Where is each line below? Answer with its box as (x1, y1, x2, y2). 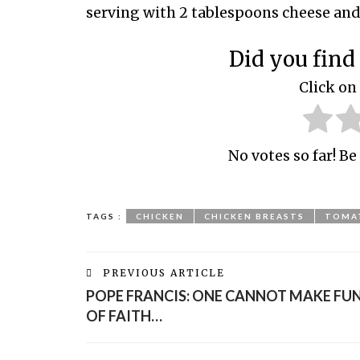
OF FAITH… (86, 307, 162, 325)
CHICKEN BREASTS (204, 211, 305, 222)
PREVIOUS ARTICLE (103, 267, 225, 280)
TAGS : (86, 211, 122, 222)
